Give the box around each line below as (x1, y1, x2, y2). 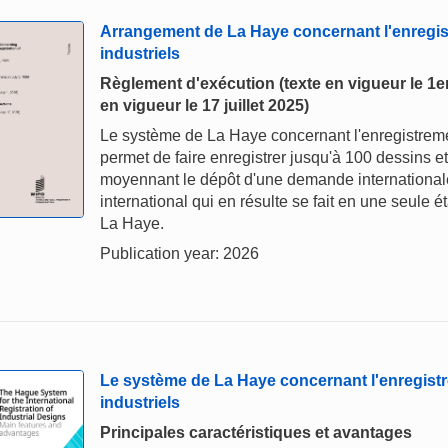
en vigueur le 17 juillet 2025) (100, 97, 309, 114)
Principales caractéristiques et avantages (100, 424, 412, 441)
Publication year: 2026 (100, 245, 259, 262)
